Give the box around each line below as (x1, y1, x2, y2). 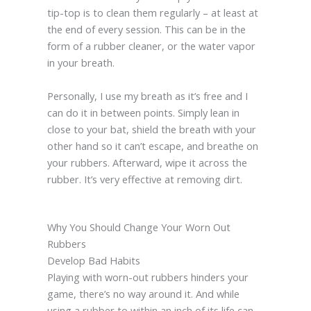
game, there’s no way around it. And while (47, 286, 239, 301)
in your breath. (47, 55, 115, 69)
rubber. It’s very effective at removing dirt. (47, 171, 242, 186)
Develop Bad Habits (47, 253, 140, 267)
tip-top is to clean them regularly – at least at (47, 5, 258, 19)
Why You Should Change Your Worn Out (47, 219, 230, 234)
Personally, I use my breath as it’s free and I (47, 88, 248, 103)
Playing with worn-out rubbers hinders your (47, 269, 249, 284)
